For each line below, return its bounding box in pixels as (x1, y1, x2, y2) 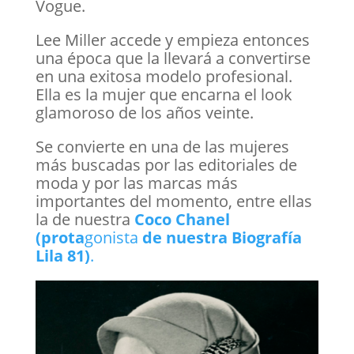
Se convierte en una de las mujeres (35, 136, 289, 157)
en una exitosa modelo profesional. (35, 66, 292, 87)
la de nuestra (35, 209, 130, 230)
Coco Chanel (134, 209, 230, 230)
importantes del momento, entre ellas (35, 190, 312, 212)
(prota (35, 227, 85, 248)
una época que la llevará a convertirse (35, 47, 311, 69)
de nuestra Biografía (137, 227, 302, 248)
